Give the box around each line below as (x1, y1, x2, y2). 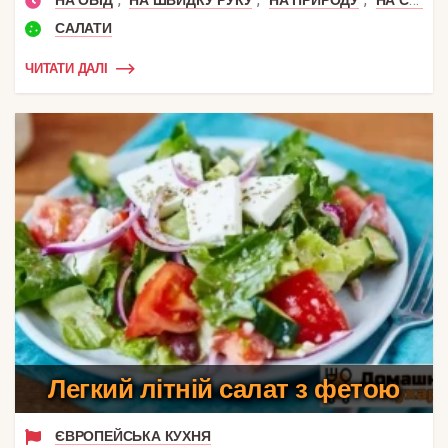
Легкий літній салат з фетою (48, 373, 400, 404)
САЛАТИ (55, 19, 112, 36)
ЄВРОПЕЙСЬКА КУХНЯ (55, 427, 211, 444)
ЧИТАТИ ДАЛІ (25, 61, 108, 77)
